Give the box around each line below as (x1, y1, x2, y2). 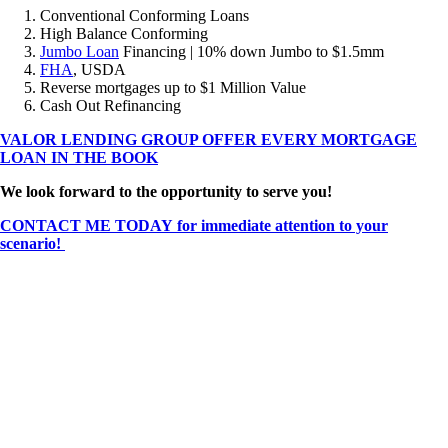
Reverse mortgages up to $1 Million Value (40, 78, 306, 96)
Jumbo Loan (40, 42, 119, 60)
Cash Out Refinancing (40, 96, 181, 114)
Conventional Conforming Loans (40, 6, 249, 24)
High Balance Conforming (40, 24, 208, 42)
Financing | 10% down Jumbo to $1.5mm (119, 42, 384, 60)
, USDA (73, 60, 126, 78)
